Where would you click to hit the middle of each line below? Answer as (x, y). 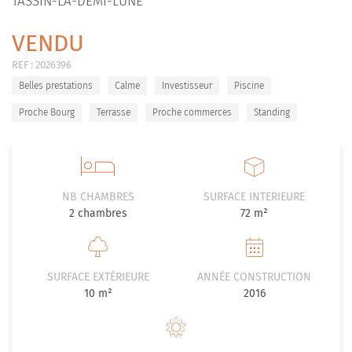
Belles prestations (56, 86)
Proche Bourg (47, 112)
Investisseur (187, 86)
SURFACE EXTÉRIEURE (98, 277)
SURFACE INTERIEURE (254, 197)
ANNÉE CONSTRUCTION (254, 277)
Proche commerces (192, 112)
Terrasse (114, 112)
